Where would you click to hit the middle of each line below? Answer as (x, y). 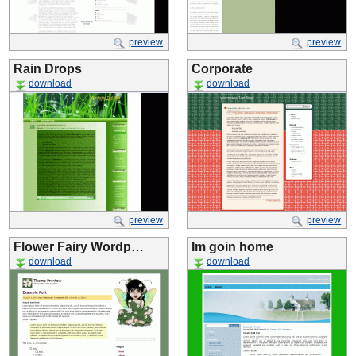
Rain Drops (48, 69)
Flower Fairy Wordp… (79, 247)
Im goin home (232, 247)
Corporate (222, 69)
